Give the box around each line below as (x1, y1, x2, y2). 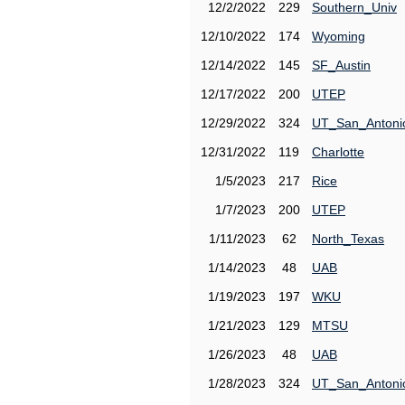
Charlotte (312, 145, 364, 159)
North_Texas (312, 231, 384, 246)
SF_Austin (312, 58, 371, 72)
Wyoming (312, 29, 365, 43)
